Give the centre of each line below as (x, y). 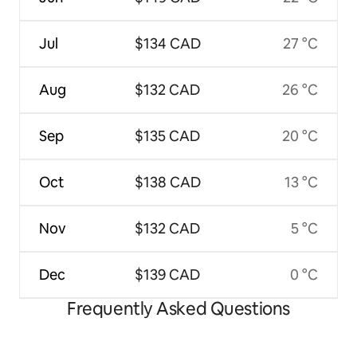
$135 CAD (168, 136)
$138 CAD (167, 182)
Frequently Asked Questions (178, 309)
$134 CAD (167, 44)
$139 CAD (168, 275)
